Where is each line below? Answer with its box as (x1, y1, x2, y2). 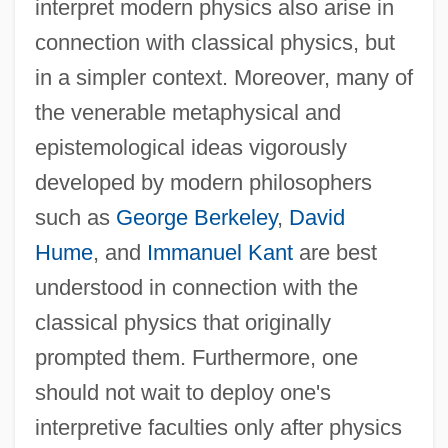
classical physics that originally (34, 309, 331, 335)
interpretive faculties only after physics (34, 414, 402, 440)
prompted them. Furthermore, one (34, 344, 358, 370)
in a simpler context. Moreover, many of (34, 64, 413, 90)
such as (34, 204, 116, 230)
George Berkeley (115, 204, 277, 230)
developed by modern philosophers (34, 169, 372, 195)
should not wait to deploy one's (34, 379, 331, 405)
